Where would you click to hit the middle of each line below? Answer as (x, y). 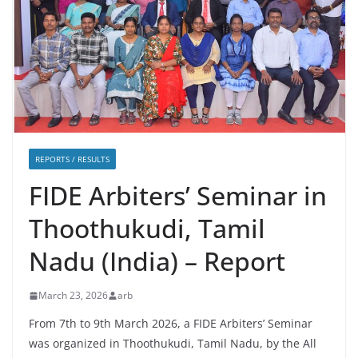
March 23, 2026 (73, 296)
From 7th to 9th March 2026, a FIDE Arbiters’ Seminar (171, 324)
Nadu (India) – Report (157, 261)
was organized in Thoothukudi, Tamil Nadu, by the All (173, 344)
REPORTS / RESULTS (72, 159)
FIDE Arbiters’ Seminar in (178, 196)
